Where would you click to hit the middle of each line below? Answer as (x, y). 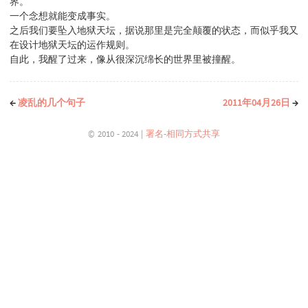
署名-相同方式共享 (183, 133)
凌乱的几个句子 (52, 103)
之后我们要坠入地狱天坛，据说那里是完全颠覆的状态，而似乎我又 (154, 31)
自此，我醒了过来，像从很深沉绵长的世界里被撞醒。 (125, 59)
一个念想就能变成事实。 (63, 16)
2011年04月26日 (257, 103)
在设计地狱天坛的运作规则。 (72, 45)
